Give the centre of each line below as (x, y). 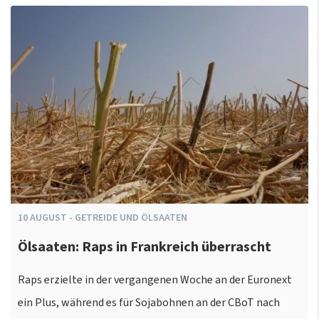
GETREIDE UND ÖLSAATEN (131, 218)
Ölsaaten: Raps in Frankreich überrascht (145, 247)
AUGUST (48, 218)
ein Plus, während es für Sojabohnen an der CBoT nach (149, 303)
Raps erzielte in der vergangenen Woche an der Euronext (155, 280)
